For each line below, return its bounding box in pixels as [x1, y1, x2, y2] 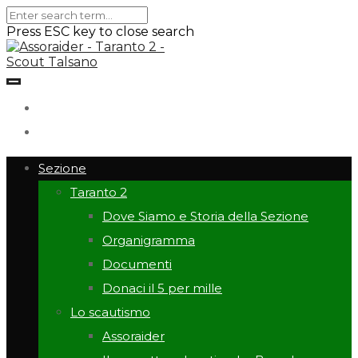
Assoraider [102, 328, 165, 344]
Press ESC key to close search [6, 24, 194, 39]
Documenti [102, 257, 172, 272]
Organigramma [102, 233, 195, 248]
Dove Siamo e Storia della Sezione [102, 209, 308, 224]
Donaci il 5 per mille [102, 280, 222, 296]
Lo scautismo [70, 304, 150, 320]
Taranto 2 [70, 185, 127, 200]
